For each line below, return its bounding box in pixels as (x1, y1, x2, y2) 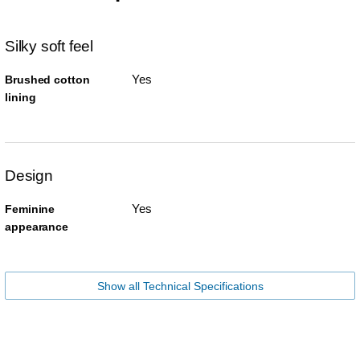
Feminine (5, 202, 55, 215)
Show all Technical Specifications (96, 279, 264, 292)
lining (5, 90, 36, 104)
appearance (5, 219, 69, 233)
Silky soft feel (5, 37, 93, 55)
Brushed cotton (5, 72, 90, 86)
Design (5, 166, 53, 184)
